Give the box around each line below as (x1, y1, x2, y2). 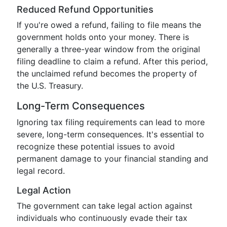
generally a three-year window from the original (17, 44, 200, 54)
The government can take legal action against (17, 201, 193, 211)
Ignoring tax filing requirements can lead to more (17, 117, 205, 127)
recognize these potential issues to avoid (17, 141, 175, 152)
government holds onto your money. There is (17, 32, 189, 42)
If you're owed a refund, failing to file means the (17, 20, 201, 30)
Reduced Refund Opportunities (17, 4, 154, 15)
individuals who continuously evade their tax (17, 213, 187, 223)
